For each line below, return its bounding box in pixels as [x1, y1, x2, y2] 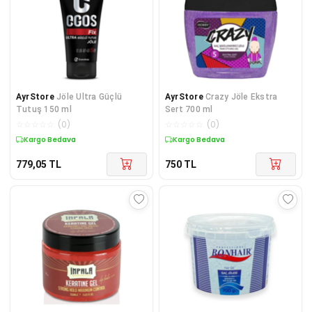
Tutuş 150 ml [16, 104, 72, 114]
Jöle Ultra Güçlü [56, 91, 122, 102]
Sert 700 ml [165, 104, 213, 114]
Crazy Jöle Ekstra [205, 91, 278, 102]
